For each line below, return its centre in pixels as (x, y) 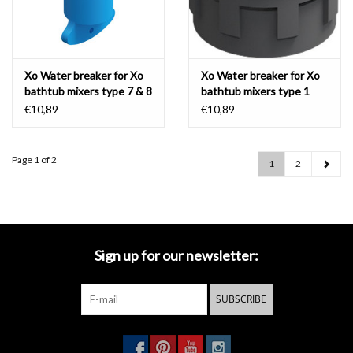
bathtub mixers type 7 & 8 (88, 91)
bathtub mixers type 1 (255, 91)
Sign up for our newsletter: (176, 256)
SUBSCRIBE (241, 299)
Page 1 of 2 (34, 160)
